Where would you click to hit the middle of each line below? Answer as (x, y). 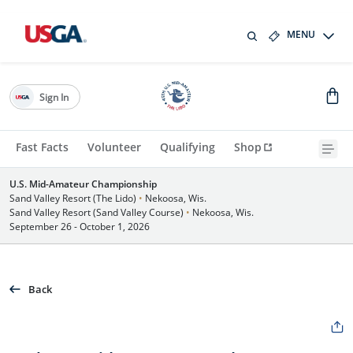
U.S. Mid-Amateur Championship (83, 184)
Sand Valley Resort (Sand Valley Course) (98, 212)
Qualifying (188, 147)
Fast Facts (42, 147)
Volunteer (114, 147)
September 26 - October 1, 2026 (80, 227)
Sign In (54, 97)
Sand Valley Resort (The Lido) (74, 198)
